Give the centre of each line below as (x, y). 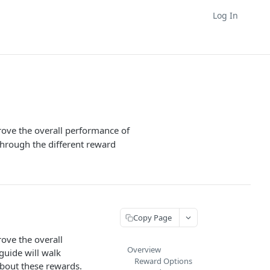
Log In (225, 15)
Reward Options (163, 261)
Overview (144, 250)
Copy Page (152, 217)
